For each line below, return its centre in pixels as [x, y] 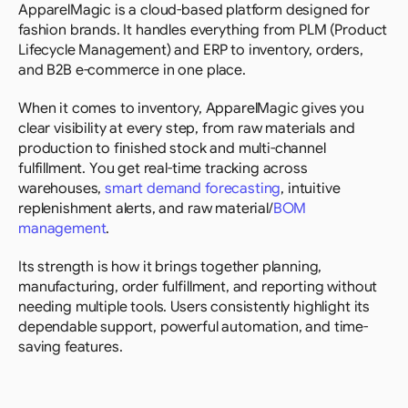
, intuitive [311, 189]
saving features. [71, 347]
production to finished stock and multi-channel [172, 148]
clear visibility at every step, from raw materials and [187, 128]
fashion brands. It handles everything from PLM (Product [203, 30]
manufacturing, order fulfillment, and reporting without [198, 287]
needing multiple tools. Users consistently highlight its [194, 307]
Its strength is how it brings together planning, [170, 267]
